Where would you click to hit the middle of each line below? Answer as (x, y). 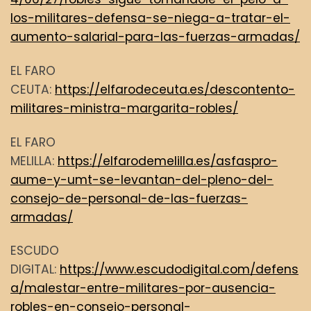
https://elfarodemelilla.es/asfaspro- (168, 161)
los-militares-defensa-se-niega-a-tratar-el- (150, 18)
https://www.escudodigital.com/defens (179, 270)
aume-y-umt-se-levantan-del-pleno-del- (142, 179)
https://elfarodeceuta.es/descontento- (175, 89)
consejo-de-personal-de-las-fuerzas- (129, 198)
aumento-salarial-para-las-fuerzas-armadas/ (155, 37)
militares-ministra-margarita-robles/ (124, 108)
